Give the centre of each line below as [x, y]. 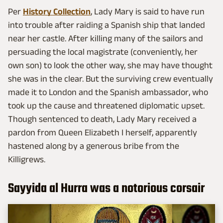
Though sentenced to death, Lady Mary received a [102, 119]
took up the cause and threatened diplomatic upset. [106, 105]
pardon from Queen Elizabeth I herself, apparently [103, 132]
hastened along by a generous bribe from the [94, 146]
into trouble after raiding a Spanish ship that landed [107, 25]
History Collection [57, 11]
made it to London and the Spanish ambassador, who [108, 92]
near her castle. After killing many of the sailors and [106, 38]
